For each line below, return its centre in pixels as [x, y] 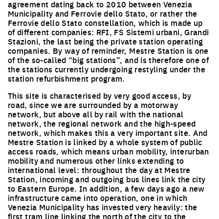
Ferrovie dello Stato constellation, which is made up [105, 22]
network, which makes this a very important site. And [108, 132]
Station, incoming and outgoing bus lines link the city [107, 179]
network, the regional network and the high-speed [102, 123]
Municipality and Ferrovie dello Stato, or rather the [103, 13]
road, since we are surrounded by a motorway [93, 105]
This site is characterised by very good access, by [99, 95]
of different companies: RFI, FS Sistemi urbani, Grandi [109, 32]
